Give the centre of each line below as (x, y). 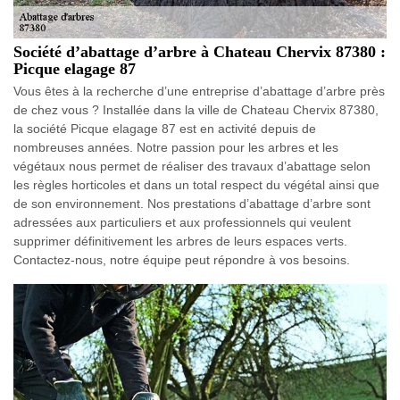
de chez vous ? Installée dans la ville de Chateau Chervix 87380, (196, 110)
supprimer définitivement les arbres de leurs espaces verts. (180, 241)
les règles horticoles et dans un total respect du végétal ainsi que (196, 185)
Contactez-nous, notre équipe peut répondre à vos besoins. (182, 260)
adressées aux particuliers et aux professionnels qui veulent (182, 222)
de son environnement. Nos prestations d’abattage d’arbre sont (192, 204)
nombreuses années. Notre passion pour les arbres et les (176, 147)
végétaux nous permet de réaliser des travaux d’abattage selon (192, 166)
